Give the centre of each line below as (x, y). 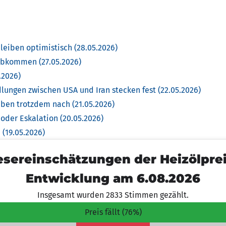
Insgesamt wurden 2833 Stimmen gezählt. (113, 195)
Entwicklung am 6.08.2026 (113, 178)
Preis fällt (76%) (113, 212)
